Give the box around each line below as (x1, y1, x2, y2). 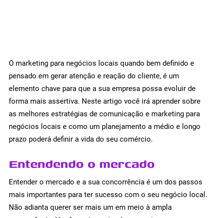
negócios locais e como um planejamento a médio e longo (9, 122, 200, 131)
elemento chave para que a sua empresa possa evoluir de (9, 84, 196, 93)
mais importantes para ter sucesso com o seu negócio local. (9, 190, 207, 199)
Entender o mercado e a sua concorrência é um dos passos (9, 177, 202, 186)
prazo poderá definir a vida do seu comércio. (9, 135, 153, 144)
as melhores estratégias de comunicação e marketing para (9, 109, 200, 119)
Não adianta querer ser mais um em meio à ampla (9, 202, 172, 212)
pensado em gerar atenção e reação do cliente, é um (9, 72, 179, 81)
